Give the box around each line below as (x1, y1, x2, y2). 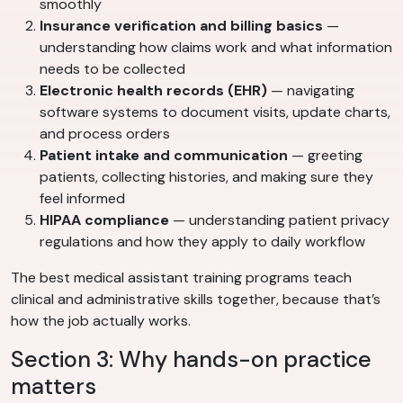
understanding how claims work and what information (40, 38, 392, 58)
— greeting (288, 146, 363, 166)
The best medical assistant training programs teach (11, 268, 352, 288)
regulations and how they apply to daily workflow (40, 232, 365, 252)
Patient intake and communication (40, 146, 288, 166)
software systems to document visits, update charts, (40, 103, 390, 122)
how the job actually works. (11, 311, 191, 331)
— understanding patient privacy (169, 210, 390, 230)
